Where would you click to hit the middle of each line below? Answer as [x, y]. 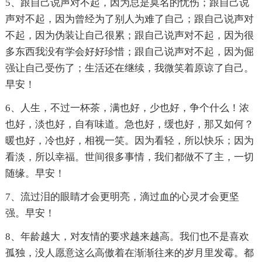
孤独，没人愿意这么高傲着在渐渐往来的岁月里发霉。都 [129, 253]
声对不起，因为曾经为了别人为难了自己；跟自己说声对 [129, 19]
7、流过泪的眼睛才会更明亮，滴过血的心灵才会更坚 [122, 197]
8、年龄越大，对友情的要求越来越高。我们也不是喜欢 [127, 237]
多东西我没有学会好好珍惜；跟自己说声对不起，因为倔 [129, 52]
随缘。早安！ [35, 174]
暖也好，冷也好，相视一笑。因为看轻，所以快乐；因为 [129, 141]
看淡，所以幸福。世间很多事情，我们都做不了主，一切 [129, 157]
